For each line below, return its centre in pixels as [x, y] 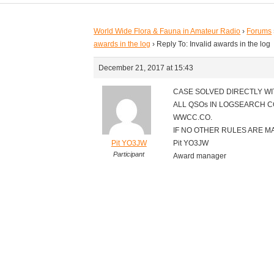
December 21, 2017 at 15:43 [146, 68]
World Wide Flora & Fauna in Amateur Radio [167, 31]
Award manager [200, 156]
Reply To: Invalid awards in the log [214, 44]
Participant [129, 154]
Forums [259, 31]
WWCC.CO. [193, 118]
